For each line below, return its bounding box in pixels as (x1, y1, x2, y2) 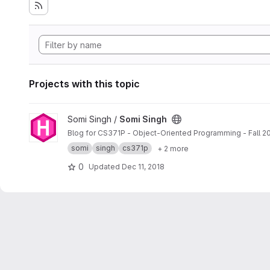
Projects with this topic (29, 78, 140, 90)
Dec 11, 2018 (122, 162, 165, 171)
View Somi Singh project (28, 114, 125, 124)
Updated (89, 162, 122, 171)
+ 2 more (157, 143, 189, 153)
